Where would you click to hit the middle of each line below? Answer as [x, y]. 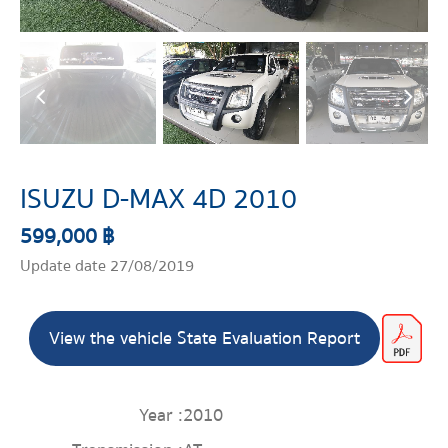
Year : [161, 415]
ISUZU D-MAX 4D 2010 [158, 199]
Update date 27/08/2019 [107, 266]
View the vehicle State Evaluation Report [204, 338]
